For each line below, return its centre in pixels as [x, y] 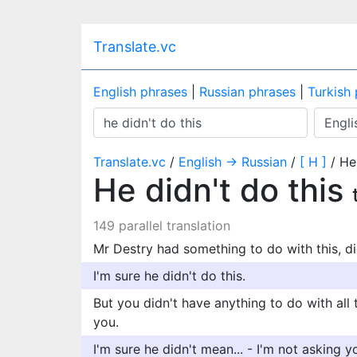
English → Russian [233, 162]
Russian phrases [247, 92]
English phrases [140, 92]
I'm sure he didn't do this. [169, 276]
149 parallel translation [162, 226]
